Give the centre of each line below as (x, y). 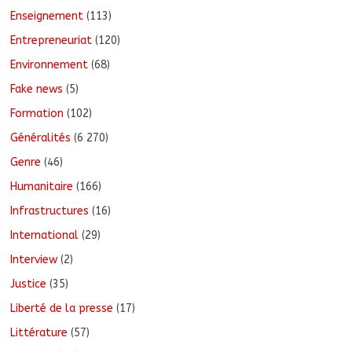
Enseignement (47, 16)
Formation (37, 114)
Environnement (49, 65)
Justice (29, 284)
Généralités (41, 138)
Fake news (37, 90)
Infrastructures (50, 211)
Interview (34, 260)
